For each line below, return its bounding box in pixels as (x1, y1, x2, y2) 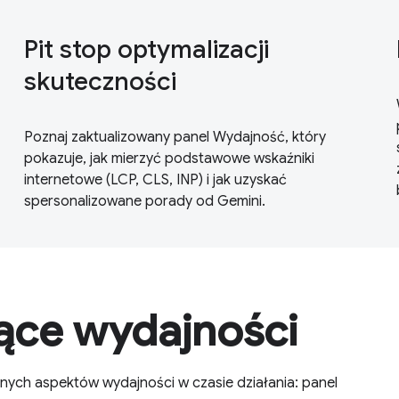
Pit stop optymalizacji (23, 33, 269, 65)
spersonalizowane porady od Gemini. (23, 191, 265, 210)
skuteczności (23, 65, 176, 97)
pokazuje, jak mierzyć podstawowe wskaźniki (23, 149, 314, 167)
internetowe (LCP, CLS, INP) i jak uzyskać (23, 170, 287, 189)
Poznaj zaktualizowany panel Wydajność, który (23, 127, 326, 146)
